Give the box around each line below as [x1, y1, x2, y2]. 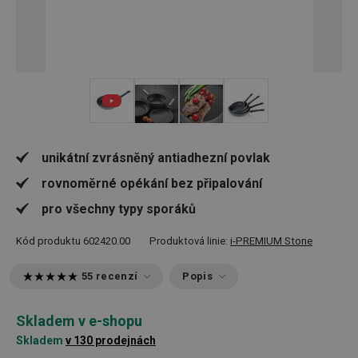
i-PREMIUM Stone [230, 235, 312, 247]
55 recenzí [82, 270, 138, 282]
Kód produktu [16, 235, 81, 247]
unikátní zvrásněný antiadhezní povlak [42, 150, 270, 165]
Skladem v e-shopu [16, 312, 142, 329]
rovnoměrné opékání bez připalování [42, 176, 262, 191]
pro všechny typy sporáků [42, 201, 196, 217]
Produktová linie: [149, 235, 230, 247]
